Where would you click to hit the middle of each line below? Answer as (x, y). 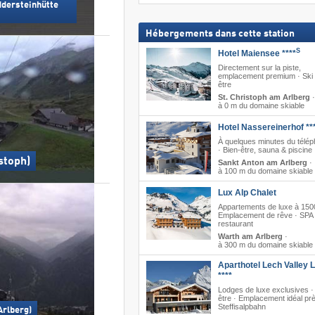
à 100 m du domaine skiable (265, 171)
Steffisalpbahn (242, 306)
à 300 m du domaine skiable (265, 244)
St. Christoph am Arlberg (264, 97)
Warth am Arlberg (250, 236)
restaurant (235, 223)
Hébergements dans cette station (220, 33)
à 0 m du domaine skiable (261, 105)
